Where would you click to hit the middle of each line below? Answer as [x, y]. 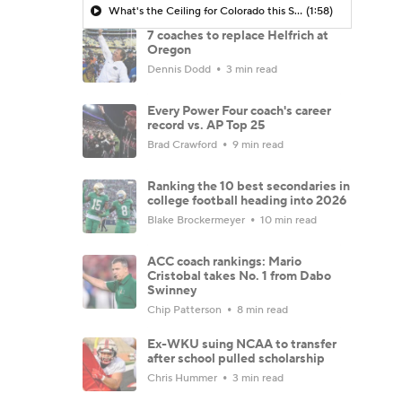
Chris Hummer [184, 378]
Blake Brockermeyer [197, 220]
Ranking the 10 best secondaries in [249, 186]
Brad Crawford [184, 144]
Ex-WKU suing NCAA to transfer [242, 344]
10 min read [287, 220]
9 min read [257, 144]
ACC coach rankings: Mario [224, 262]
